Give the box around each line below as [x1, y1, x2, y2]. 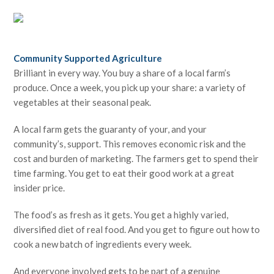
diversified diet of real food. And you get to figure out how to [13, 224, 261, 235]
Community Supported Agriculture [13, 53, 163, 64]
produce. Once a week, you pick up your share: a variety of [13, 82, 246, 93]
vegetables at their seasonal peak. [13, 97, 152, 108]
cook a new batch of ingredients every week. [13, 239, 192, 250]
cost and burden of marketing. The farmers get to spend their [13, 153, 259, 164]
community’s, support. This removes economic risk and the [13, 138, 246, 149]
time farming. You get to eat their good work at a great [13, 168, 235, 179]
